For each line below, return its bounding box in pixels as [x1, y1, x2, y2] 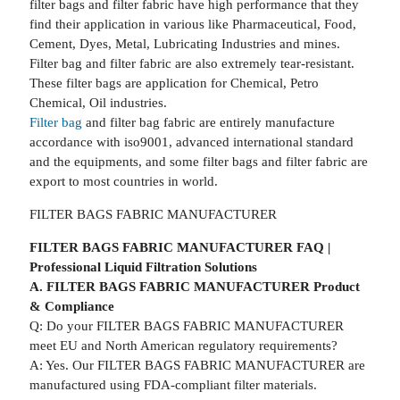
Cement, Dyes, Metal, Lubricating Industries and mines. [29, 37, 340, 51]
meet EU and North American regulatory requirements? [29, 338, 337, 353]
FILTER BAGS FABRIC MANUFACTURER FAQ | [29, 240, 330, 254]
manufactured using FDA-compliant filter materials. [29, 378, 317, 392]
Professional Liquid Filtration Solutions [29, 260, 257, 274]
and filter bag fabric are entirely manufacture [81, 115, 335, 129]
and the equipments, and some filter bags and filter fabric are [29, 154, 368, 169]
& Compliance [29, 299, 114, 313]
